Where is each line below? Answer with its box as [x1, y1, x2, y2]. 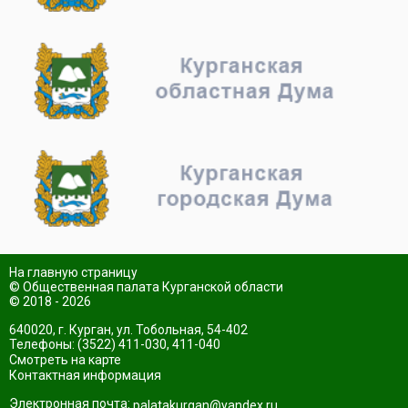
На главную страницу [9, 264, 138, 280]
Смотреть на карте [9, 352, 121, 367]
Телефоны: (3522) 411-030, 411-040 [9, 336, 220, 352]
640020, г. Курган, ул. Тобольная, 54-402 [9, 321, 248, 337]
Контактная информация [9, 368, 161, 383]
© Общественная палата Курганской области [9, 279, 283, 294]
